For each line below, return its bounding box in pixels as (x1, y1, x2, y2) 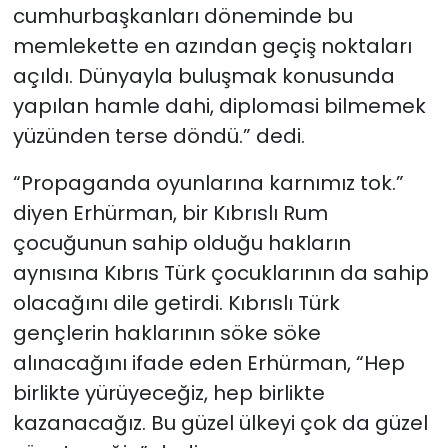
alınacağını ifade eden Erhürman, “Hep (12, 349, 405, 378)
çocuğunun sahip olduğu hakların (12, 229, 351, 258)
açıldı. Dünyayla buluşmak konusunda (12, 62, 395, 91)
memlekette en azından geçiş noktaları (12, 32, 412, 61)
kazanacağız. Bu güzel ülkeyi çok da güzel (12, 409, 428, 438)
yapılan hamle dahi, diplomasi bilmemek (12, 92, 426, 121)
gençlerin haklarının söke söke (12, 319, 321, 348)
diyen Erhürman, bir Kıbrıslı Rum (12, 199, 328, 228)
